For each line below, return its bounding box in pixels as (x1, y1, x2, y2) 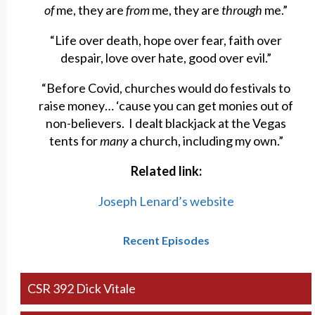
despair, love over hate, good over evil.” (60, 50, 272, 66)
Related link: (130, 163, 202, 179)
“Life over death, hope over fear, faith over (50, 32, 283, 49)
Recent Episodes (122, 233, 210, 247)
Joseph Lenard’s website (98, 193, 235, 210)
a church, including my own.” (128, 133, 283, 149)
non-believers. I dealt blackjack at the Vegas (46, 115, 287, 131)
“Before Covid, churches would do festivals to (41, 80, 291, 96)
